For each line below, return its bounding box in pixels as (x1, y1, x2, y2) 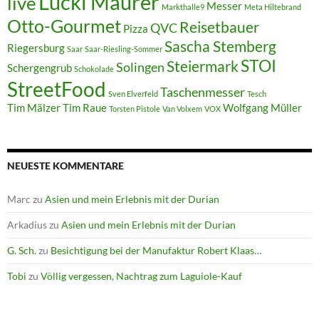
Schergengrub (7, 62, 72, 75)
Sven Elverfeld (108, 89, 158, 99)
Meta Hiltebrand (244, 2, 301, 12)
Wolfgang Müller (223, 102, 302, 115)
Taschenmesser (160, 84, 245, 100)
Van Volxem (162, 104, 202, 114)
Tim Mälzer (7, 102, 61, 115)
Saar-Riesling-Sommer (85, 44, 162, 54)
